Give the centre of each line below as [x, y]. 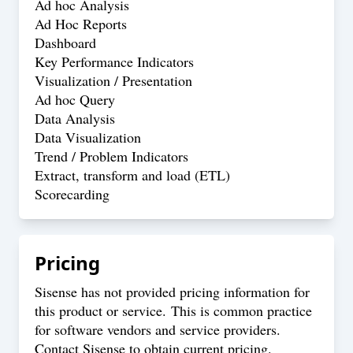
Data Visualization [88, 137]
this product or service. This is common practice [173, 310]
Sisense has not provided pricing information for [172, 292]
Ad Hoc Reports [81, 24]
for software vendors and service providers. [158, 329]
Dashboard [65, 43]
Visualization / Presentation [113, 80]
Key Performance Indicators [114, 61]
